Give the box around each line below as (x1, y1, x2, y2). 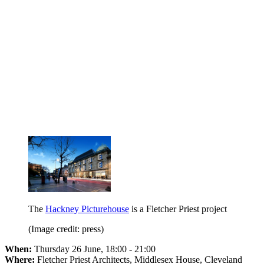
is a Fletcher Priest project (129, 204, 227, 214)
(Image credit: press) (28, 224, 104, 235)
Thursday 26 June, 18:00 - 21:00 (34, 244, 156, 255)
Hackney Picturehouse (45, 204, 129, 214)
